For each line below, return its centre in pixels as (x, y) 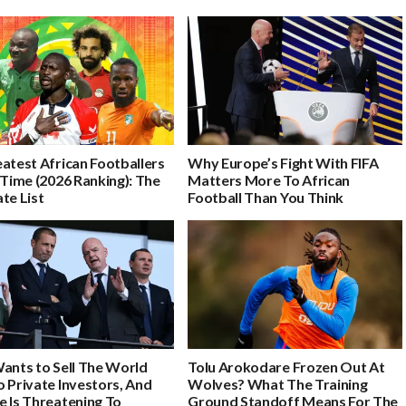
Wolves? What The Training (278, 383)
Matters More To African (269, 179)
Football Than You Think (266, 197)
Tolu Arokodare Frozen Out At (286, 366)
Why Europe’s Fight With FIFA (283, 162)
